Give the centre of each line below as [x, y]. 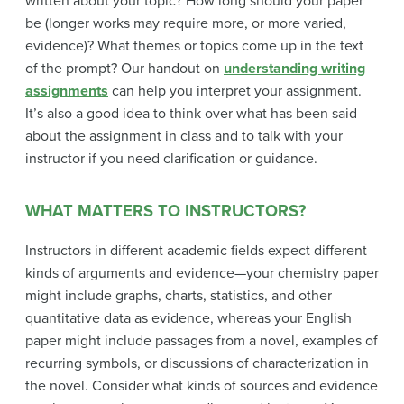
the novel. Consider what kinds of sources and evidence [202, 386]
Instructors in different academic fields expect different [196, 251]
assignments [67, 91]
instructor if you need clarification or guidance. [171, 158]
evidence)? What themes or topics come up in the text [194, 46]
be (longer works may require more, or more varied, [186, 23]
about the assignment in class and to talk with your [184, 136]
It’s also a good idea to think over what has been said [191, 113]
